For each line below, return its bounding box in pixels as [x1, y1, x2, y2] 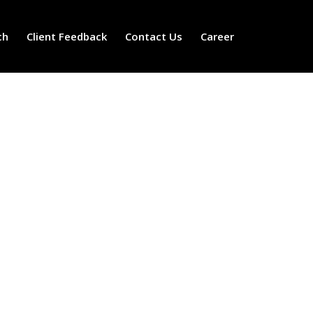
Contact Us [125, 29, 182, 43]
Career [201, 29, 234, 43]
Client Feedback [27, 29, 107, 43]
